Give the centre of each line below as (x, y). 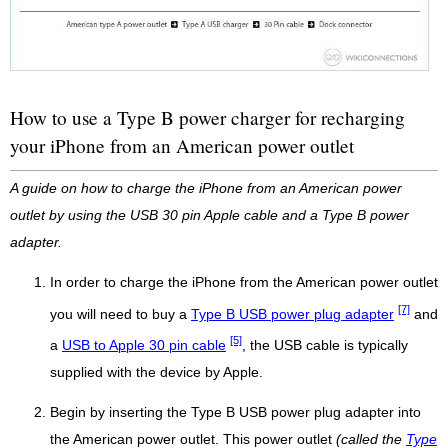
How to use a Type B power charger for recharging (207, 118)
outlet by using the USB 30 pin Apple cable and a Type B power (209, 216)
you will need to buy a (120, 314)
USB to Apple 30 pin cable (144, 345)
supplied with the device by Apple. (156, 372)
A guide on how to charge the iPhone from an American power (206, 189)
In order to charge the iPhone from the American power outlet (244, 282)
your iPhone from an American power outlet (182, 146)
